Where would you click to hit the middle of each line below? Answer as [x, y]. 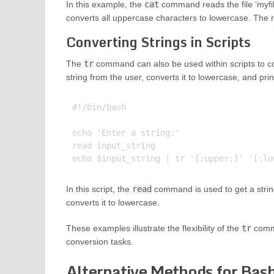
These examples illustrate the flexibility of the [154, 228]
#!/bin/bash [99, 107]
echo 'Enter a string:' [126, 133]
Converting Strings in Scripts [158, 42]
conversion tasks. [99, 242]
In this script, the [99, 189]
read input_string [113, 146]
